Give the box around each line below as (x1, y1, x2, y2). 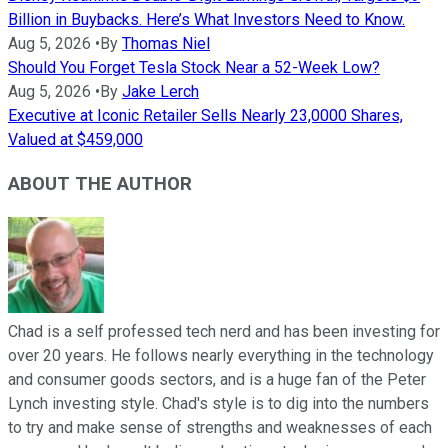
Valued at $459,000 (8, 129, 143, 149)
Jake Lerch (122, 81, 199, 101)
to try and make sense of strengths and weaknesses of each (8, 418, 432, 438)
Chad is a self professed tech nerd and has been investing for (8, 322, 440, 342)
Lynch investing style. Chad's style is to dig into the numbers (8, 394, 429, 414)
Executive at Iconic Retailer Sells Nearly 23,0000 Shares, (8, 105, 403, 125)
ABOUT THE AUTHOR (8, 173, 192, 196)
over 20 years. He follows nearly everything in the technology (8, 346, 434, 366)
